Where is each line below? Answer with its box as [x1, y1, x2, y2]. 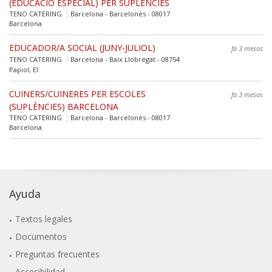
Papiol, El [9, 64, 38, 74]
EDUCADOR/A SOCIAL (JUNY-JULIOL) [9, 42, 155, 54]
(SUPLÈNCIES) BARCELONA [9, 100, 118, 112]
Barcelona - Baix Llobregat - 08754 [69, 55, 180, 64]
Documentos [15, 230, 67, 242]
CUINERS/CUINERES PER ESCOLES [9, 87, 146, 100]
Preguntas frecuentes [15, 248, 100, 260]
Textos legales [15, 212, 73, 225]
